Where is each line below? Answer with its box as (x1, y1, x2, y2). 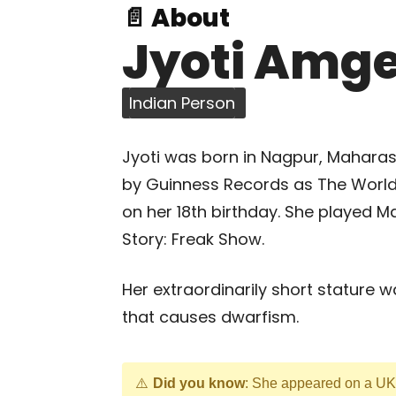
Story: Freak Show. (122, 228, 264, 250)
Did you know (153, 376, 245, 391)
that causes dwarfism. (122, 306, 299, 328)
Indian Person (129, 92, 235, 114)
